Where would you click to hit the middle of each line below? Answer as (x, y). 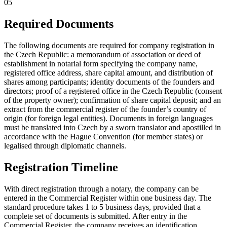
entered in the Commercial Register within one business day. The (108, 198)
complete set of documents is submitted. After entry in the (96, 216)
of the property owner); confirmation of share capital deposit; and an (112, 100)
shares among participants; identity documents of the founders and (109, 82)
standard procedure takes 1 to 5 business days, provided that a (102, 207)
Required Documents (59, 24)
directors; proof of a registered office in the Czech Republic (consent (113, 91)
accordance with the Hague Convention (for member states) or (103, 137)
